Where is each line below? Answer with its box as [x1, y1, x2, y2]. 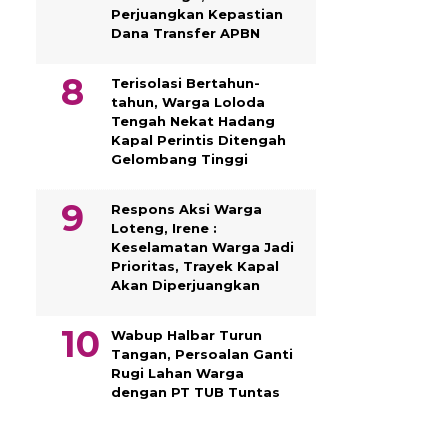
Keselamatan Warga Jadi [111, 238, 294, 255]
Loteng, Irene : [111, 219, 217, 236]
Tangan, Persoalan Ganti [111, 345, 293, 362]
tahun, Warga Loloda [111, 93, 265, 110]
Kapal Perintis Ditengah [111, 131, 286, 148]
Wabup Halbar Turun [111, 326, 262, 343]
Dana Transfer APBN [111, 24, 260, 41]
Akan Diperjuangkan [111, 276, 260, 293]
